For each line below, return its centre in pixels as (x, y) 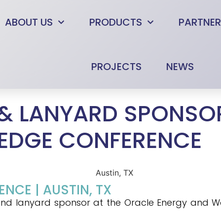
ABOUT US (29, 22)
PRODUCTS (116, 22)
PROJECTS (116, 67)
